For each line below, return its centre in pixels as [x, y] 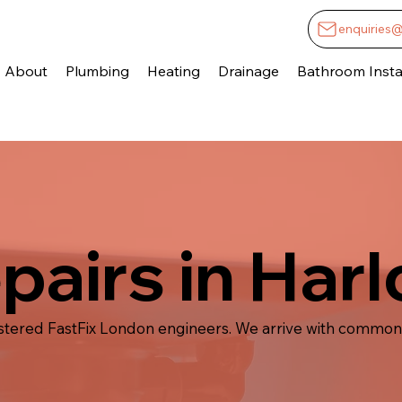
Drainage [248, 70]
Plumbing [97, 70]
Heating [173, 70]
